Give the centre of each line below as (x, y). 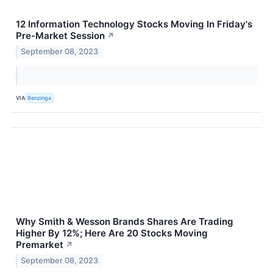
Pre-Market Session (60, 36)
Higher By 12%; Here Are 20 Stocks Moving (112, 233)
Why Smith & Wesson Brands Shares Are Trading (125, 222)
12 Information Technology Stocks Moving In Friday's (134, 24)
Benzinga (40, 97)
